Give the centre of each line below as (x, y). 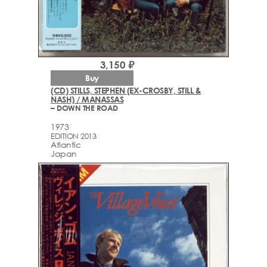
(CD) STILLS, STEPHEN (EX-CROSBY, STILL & (126, 91)
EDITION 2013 (73, 136)
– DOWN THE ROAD (84, 108)
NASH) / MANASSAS (87, 100)
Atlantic (66, 144)
